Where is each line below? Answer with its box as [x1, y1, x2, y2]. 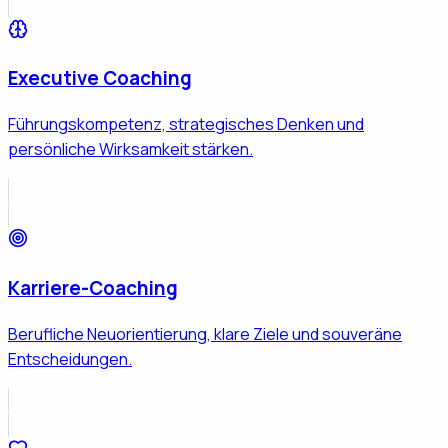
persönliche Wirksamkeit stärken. [8, 138, 253, 161]
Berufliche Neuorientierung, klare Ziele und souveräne [8, 322, 402, 345]
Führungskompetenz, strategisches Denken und [8, 113, 364, 136]
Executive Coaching [8, 65, 192, 92]
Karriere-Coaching [8, 274, 178, 301]
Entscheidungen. [8, 347, 132, 370]
